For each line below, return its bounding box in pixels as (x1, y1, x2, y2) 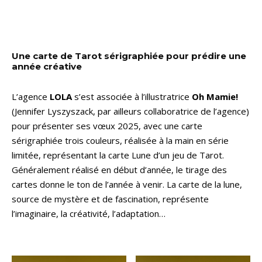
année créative (12, 60, 82, 72)
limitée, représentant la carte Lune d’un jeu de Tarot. (12, 149, 224, 161)
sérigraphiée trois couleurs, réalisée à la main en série (12, 134, 229, 146)
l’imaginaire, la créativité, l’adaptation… (12, 207, 166, 219)
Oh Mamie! (192, 90, 238, 102)
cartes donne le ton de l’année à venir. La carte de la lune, (12, 178, 242, 190)
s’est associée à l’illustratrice (72, 90, 192, 102)
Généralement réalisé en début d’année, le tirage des (12, 163, 227, 175)
